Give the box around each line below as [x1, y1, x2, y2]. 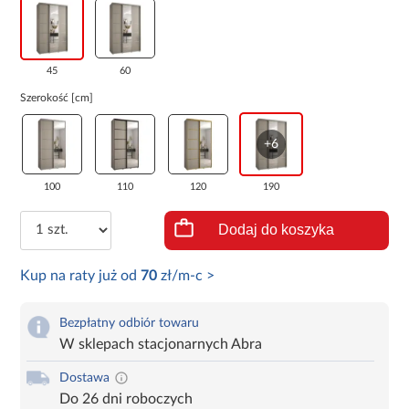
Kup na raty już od [20, 267, 142, 283]
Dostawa [59, 371, 110, 384]
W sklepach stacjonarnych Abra [59, 336, 263, 351]
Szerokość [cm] [20, 91, 94, 103]
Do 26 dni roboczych [59, 391, 194, 406]
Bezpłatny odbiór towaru [59, 316, 200, 330]
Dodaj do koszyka [218, 222, 335, 238]
